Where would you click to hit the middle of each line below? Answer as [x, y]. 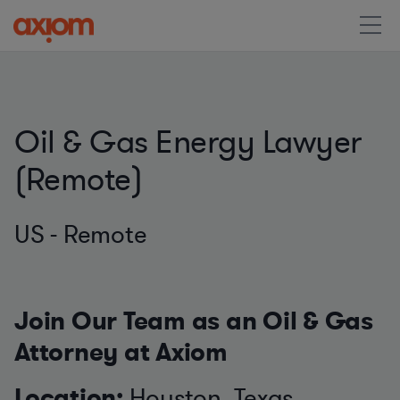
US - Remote [81, 235]
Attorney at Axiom [121, 353]
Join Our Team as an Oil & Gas [194, 321]
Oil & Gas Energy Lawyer [188, 143]
